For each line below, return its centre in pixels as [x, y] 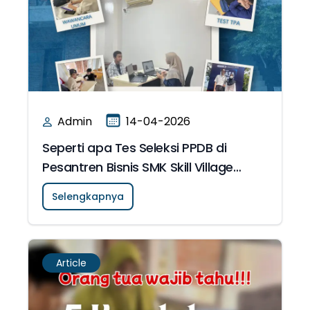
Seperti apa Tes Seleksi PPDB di [135, 148]
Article [71, 263]
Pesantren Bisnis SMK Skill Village [138, 167]
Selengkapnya [88, 197]
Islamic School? [88, 186]
